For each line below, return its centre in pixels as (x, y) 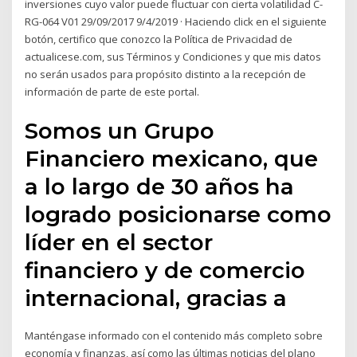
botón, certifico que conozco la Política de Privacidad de (159, 39)
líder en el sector (119, 242)
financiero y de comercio (165, 270)
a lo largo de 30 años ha (160, 186)
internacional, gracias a (156, 298)
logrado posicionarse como (178, 214)
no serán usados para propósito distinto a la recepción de (166, 75)
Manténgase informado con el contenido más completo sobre (174, 335)
